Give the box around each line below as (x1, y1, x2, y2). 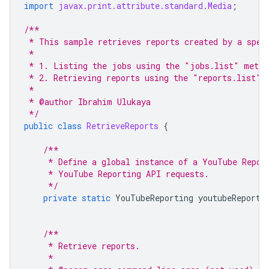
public (24, 120, 53, 131)
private (43, 192, 77, 204)
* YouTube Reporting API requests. (24, 168, 209, 180)
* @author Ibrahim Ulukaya (24, 96, 151, 107)
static (82, 192, 110, 204)
